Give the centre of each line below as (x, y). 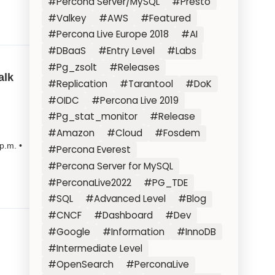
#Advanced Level (126, 199)
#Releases (134, 68)
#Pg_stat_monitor (93, 117)
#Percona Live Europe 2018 (109, 34)
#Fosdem (177, 133)
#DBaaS (67, 51)
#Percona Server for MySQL (111, 166)
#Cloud (125, 133)
